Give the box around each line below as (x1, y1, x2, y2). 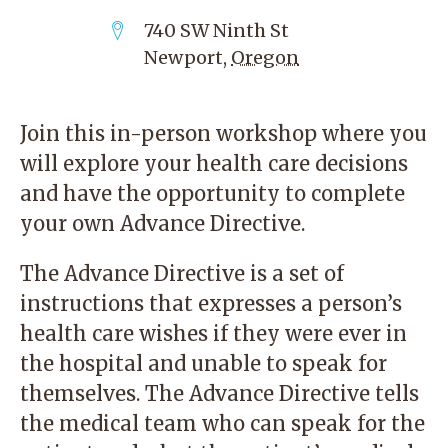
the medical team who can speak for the (20, 411, 425, 436)
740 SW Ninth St (144, 19, 289, 42)
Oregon (231, 46, 299, 69)
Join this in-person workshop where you (20, 121, 427, 146)
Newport (144, 46, 223, 69)
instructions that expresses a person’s (20, 291, 402, 316)
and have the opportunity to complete (20, 181, 405, 206)
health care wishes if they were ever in (20, 321, 407, 346)
